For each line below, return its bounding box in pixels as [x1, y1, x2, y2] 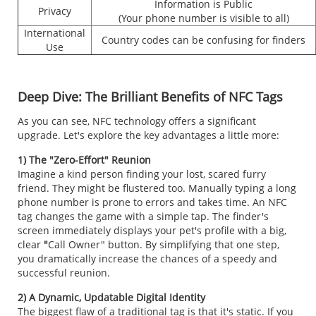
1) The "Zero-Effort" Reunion [18, 153, 151, 167]
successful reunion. [18, 266, 110, 280]
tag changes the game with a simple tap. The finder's [18, 209, 269, 224]
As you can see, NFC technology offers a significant [18, 114, 256, 128]
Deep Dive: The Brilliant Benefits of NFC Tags [18, 88, 283, 106]
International [24, 26, 85, 40]
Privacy [38, 4, 71, 18]
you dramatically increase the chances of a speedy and [18, 252, 277, 266]
